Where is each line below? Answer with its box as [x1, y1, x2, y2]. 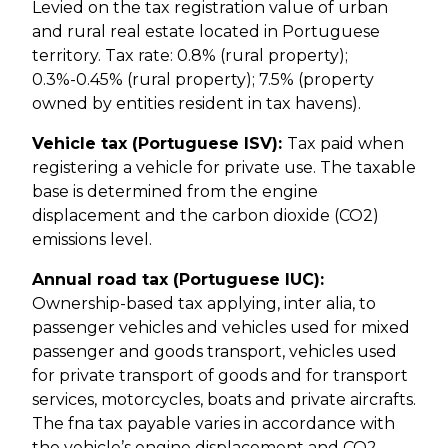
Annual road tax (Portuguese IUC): [32, 270, 324, 290]
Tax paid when [287, 134, 404, 154]
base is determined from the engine [32, 182, 318, 202]
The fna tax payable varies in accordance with [32, 414, 395, 434]
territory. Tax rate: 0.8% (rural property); [32, 46, 348, 66]
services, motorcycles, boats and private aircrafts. [32, 390, 416, 410]
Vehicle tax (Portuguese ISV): [32, 134, 287, 154]
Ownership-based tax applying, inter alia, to [32, 294, 376, 314]
